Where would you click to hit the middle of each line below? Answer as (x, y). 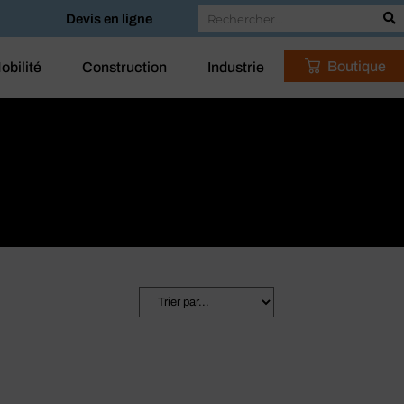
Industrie (235, 68)
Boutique (356, 66)
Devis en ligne (110, 18)
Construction (124, 68)
